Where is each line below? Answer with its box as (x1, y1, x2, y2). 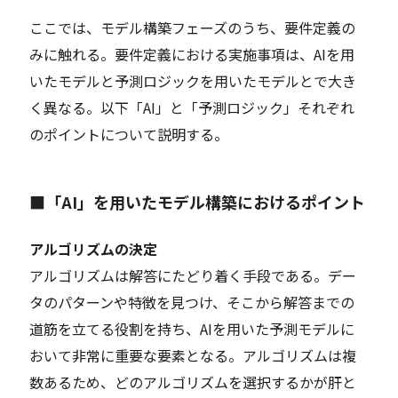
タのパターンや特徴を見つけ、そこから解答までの (29, 291, 355, 314)
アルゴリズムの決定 (29, 238, 158, 260)
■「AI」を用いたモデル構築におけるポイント (29, 190, 366, 214)
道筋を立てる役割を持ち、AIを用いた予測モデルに (29, 318, 355, 340)
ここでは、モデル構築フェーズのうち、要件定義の (29, 16, 356, 38)
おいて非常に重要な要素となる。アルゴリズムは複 (29, 345, 357, 367)
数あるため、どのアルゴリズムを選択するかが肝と (29, 371, 357, 394)
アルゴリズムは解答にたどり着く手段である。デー (29, 265, 357, 287)
